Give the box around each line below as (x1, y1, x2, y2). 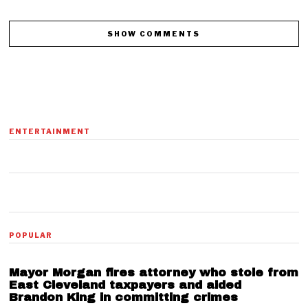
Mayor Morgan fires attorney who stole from (9, 266, 299, 280)
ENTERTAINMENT (9, 127, 91, 136)
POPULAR (9, 231, 53, 240)
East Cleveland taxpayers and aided (9, 278, 242, 292)
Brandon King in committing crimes (9, 291, 239, 305)
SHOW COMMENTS (107, 30, 201, 38)
